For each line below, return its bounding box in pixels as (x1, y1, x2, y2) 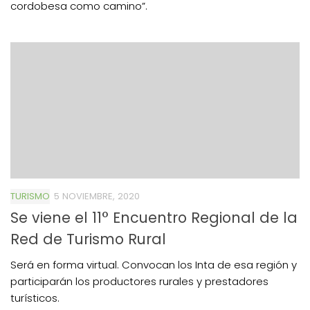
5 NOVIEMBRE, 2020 (54, 190, 140, 203)
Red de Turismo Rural (10, 229, 166, 250)
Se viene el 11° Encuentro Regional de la (10, 208, 298, 228)
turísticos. (10, 291, 68, 306)
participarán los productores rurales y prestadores (10, 274, 268, 289)
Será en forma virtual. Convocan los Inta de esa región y (10, 257, 297, 273)
